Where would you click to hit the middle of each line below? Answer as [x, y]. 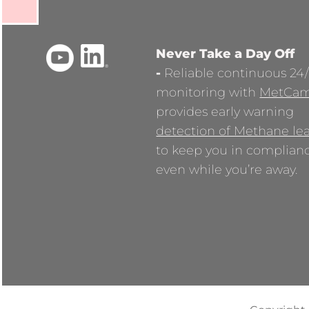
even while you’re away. [227, 170]
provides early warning [225, 112]
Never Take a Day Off [226, 54]
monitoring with [208, 93]
